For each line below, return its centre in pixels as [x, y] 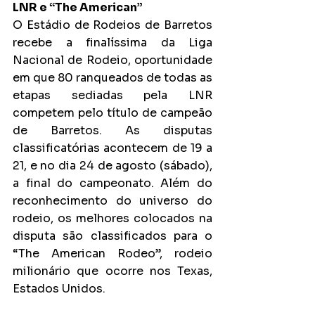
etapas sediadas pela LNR [112, 95]
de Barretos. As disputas [112, 130]
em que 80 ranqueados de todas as [112, 77]
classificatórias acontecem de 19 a [112, 148]
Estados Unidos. [59, 288]
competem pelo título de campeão [112, 112]
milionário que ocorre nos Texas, [112, 271]
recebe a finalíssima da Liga [112, 42]
